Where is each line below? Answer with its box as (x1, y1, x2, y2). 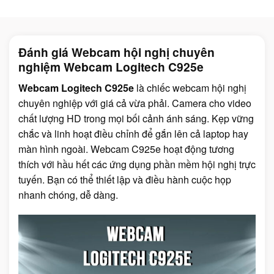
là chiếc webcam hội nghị (134, 80, 246, 95)
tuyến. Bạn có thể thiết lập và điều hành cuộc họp (18, 172, 231, 187)
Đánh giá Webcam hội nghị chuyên (18, 43, 215, 61)
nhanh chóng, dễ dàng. (18, 187, 118, 202)
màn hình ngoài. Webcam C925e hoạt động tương (18, 141, 234, 156)
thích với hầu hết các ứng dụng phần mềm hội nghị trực (18, 157, 256, 171)
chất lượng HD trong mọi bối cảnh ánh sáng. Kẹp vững (18, 111, 254, 125)
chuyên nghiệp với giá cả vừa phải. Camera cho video (18, 95, 251, 110)
